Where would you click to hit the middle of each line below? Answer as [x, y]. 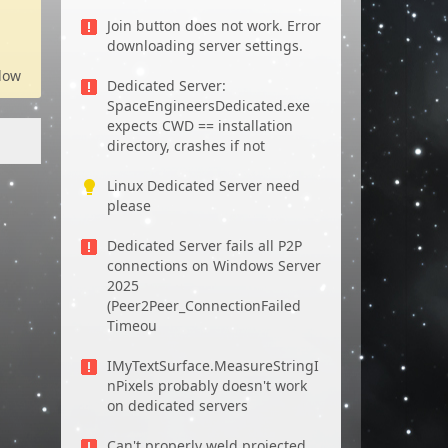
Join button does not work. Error [214, 25]
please [129, 205]
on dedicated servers [177, 405]
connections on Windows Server [214, 265]
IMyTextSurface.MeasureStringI [213, 365]
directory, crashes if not [186, 145]
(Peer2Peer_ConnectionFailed [204, 305]
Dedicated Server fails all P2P [204, 245]
